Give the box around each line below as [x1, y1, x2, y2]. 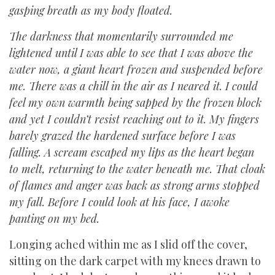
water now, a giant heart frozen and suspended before [9, 62, 263, 77]
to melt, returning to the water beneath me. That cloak [9, 161, 265, 176]
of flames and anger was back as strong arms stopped [9, 178, 260, 193]
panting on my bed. [9, 211, 103, 226]
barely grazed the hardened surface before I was [9, 128, 236, 143]
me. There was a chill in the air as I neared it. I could [9, 79, 258, 93]
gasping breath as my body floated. [9, 3, 176, 18]
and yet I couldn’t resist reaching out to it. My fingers [9, 112, 259, 126]
